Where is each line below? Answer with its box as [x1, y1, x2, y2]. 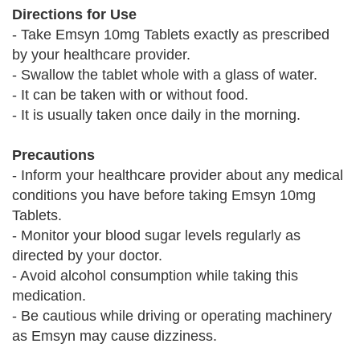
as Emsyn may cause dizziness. [12, 328, 217, 344]
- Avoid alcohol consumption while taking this [12, 268, 298, 284]
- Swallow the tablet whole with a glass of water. [12, 67, 317, 83]
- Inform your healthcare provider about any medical [12, 167, 343, 183]
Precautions [12, 147, 95, 163]
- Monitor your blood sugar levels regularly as [12, 227, 301, 243]
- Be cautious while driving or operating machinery [12, 308, 332, 324]
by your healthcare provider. [12, 47, 190, 63]
